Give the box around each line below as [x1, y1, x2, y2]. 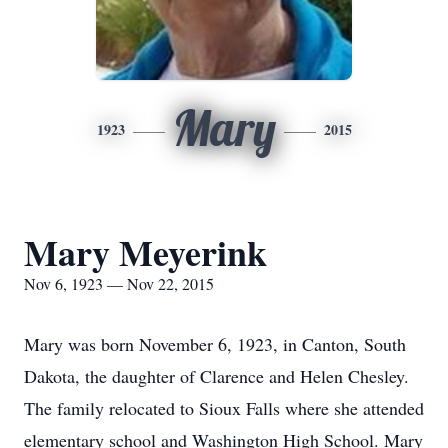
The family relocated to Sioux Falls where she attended [24, 396, 424, 420]
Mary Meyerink [24, 226, 267, 278]
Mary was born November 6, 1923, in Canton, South [24, 332, 406, 356]
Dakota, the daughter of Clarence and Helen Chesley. [24, 364, 409, 388]
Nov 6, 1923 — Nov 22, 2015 [24, 273, 214, 294]
